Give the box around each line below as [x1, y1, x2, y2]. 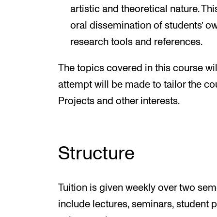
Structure [58, 145, 135, 164]
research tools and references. [70, 37, 202, 47]
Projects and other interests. [58, 96, 180, 107]
